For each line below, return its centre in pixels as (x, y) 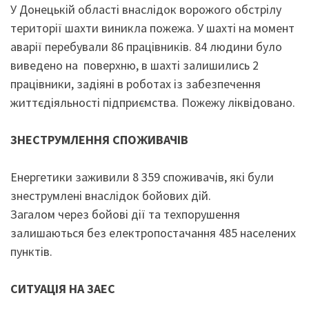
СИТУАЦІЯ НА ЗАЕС (63, 289)
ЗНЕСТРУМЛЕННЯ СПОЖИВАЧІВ (99, 140)
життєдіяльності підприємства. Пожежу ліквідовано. (154, 102)
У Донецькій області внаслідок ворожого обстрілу (146, 9)
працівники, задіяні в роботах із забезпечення (136, 84)
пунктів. (33, 251)
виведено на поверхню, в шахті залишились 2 (134, 65)
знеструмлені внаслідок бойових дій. (111, 196)
